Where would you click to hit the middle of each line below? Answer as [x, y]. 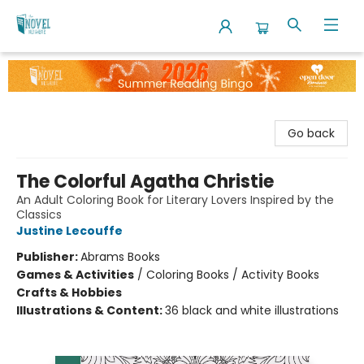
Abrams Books [120, 256]
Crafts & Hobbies [69, 292]
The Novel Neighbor [67, 67]
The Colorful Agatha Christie [145, 181]
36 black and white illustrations [252, 310]
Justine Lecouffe [69, 230]
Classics [39, 214]
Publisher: [48, 256]
